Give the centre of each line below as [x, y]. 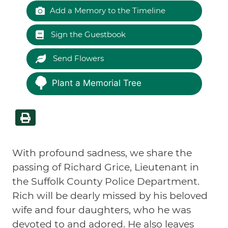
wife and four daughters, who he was [102, 210]
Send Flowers [77, 58]
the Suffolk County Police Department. [106, 181]
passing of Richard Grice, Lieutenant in [106, 167]
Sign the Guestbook [87, 34]
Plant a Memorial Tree [96, 83]
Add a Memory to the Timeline [107, 10]
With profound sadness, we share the [102, 153]
